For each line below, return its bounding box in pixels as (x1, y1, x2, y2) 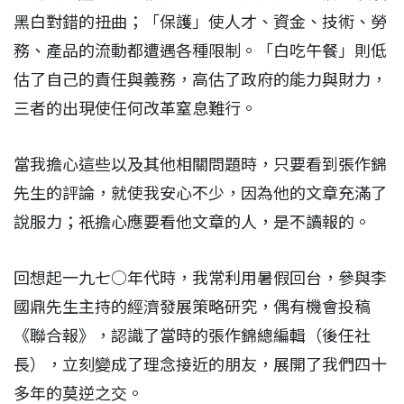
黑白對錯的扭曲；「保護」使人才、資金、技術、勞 (14, 12, 387, 32)
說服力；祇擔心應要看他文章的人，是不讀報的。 (14, 212, 371, 232)
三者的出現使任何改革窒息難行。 (14, 98, 257, 118)
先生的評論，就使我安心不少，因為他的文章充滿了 (14, 183, 387, 203)
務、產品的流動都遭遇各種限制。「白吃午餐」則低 (14, 41, 387, 60)
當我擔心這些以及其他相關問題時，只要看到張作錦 (14, 154, 387, 174)
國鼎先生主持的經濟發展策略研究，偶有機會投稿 (14, 297, 371, 317)
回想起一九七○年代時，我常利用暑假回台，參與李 (14, 268, 387, 288)
